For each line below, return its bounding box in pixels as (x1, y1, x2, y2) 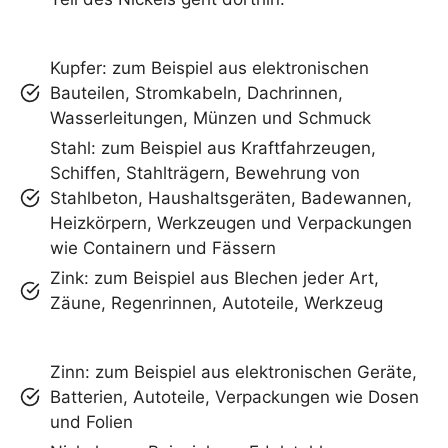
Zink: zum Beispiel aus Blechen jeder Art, (50, 267, 379, 288)
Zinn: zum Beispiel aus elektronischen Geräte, (50, 361, 417, 382)
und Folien (50, 411, 133, 432)
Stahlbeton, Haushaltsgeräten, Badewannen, (50, 187, 412, 208)
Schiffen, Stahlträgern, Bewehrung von (50, 162, 360, 183)
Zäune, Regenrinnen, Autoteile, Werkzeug (50, 292, 383, 313)
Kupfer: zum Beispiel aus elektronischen (50, 57, 369, 78)
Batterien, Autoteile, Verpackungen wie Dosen (50, 386, 419, 407)
